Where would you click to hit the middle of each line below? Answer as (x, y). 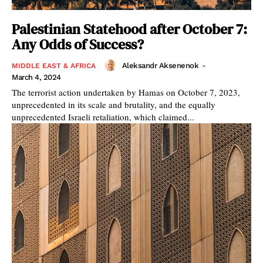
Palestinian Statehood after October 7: (129, 29)
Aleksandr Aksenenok (160, 65)
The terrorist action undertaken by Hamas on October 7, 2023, (126, 92)
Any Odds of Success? (78, 45)
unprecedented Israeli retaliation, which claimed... (103, 117)
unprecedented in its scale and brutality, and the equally (114, 105)
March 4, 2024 (36, 77)
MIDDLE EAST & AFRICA (54, 66)
